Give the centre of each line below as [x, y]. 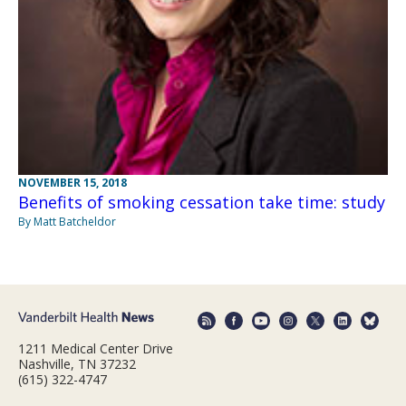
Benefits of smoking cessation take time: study [202, 203]
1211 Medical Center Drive [96, 348]
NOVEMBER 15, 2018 [72, 183]
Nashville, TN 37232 [77, 363]
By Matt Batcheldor [67, 222]
